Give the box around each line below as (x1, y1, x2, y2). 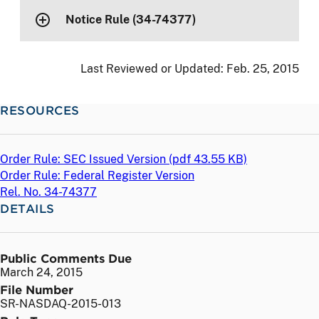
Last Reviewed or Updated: (80, 61, 226, 75)
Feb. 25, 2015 (226, 61, 299, 75)
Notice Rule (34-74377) (66, 13, 197, 27)
